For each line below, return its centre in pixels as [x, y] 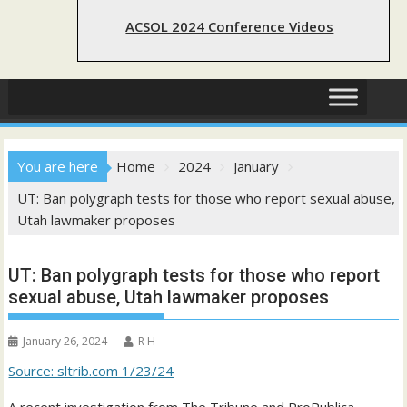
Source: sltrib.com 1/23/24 [91, 371]
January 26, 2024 [65, 342]
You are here [58, 167]
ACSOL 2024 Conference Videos [230, 27]
